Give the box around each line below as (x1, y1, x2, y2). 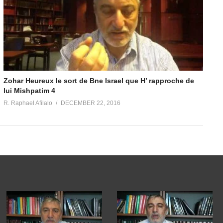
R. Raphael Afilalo (3, 99, 52, 107)
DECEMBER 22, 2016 (60, 99, 120, 107)
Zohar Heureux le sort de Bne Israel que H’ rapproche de (3, 76, 194, 85)
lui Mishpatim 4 (3, 86, 55, 95)
